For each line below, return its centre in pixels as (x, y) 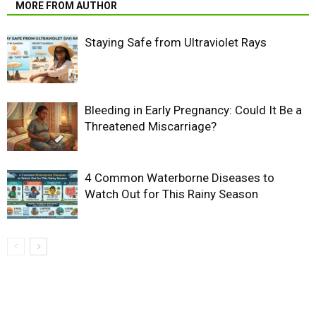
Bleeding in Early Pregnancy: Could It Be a (193, 110)
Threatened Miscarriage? (151, 127)
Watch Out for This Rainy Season (171, 194)
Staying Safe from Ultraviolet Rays (176, 43)
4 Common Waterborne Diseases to (180, 178)
